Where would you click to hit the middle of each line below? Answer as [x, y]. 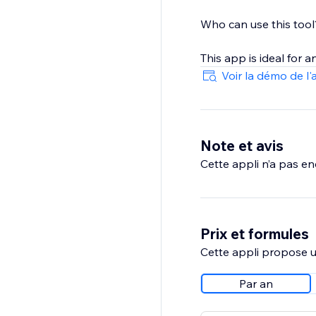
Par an [256, 284]
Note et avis [242, 146]
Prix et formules [254, 234]
